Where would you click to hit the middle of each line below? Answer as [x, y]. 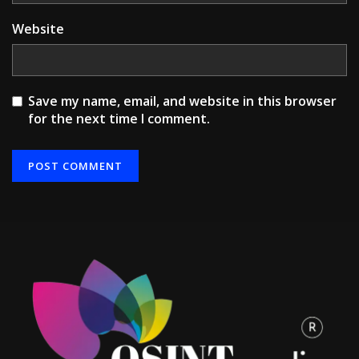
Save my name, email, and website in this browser [182, 101]
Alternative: [45, 207]
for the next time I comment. [119, 119]
